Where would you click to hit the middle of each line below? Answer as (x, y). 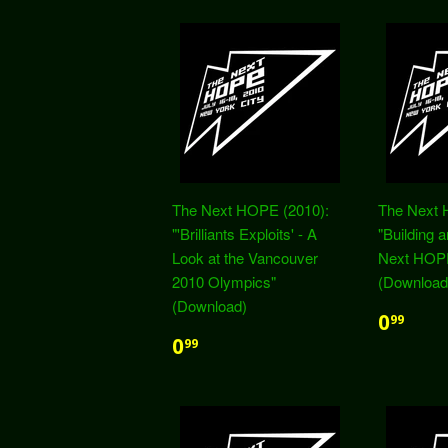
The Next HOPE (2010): (250, 209)
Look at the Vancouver (245, 257)
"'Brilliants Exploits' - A (244, 233)
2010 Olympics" (224, 281)
